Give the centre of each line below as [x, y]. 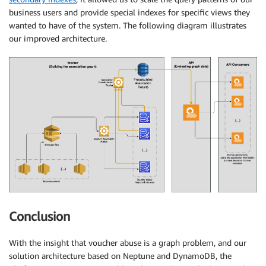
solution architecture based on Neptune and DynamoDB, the [120, 256]
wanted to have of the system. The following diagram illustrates [128, 25]
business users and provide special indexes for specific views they [129, 12]
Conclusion [39, 216]
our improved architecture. [58, 38]
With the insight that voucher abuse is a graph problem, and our [128, 243]
